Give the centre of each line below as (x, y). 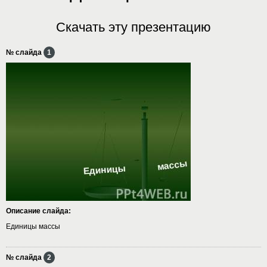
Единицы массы (33, 226)
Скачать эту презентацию (133, 27)
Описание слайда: (38, 211)
